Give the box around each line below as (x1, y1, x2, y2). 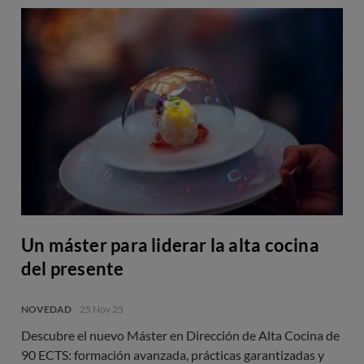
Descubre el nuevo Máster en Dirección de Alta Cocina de (21, 327, 340, 343)
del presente (21, 257, 124, 279)
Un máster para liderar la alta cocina (21, 233, 319, 256)
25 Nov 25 (80, 302, 123, 315)
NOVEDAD (21, 302, 71, 315)
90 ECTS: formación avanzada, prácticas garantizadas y (21, 346, 324, 362)
